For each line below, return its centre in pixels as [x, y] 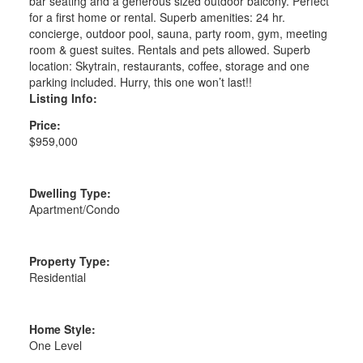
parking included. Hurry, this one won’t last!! [140, 82]
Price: [45, 125]
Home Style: [62, 329]
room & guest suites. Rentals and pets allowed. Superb [169, 50]
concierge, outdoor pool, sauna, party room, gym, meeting [178, 34]
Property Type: [69, 261]
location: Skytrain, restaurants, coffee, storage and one [169, 66]
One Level [55, 346]
